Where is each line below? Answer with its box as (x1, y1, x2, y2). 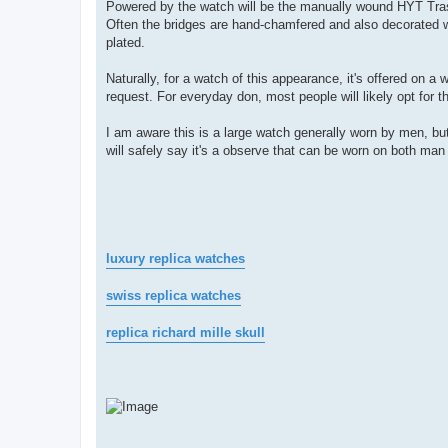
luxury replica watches (106, 251, 245, 267)
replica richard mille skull (106, 325, 265, 341)
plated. (106, 35, 145, 51)
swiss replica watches (106, 288, 241, 304)
